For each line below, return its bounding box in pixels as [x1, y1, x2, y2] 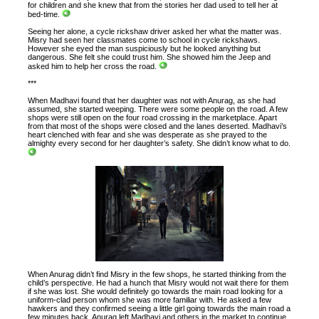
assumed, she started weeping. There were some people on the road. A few [28, 105, 288, 114]
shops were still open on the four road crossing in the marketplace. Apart [28, 113, 278, 122]
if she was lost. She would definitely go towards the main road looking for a [28, 287, 283, 296]
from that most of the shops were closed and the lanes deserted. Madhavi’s [28, 122, 288, 131]
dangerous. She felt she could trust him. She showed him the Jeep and [28, 53, 271, 62]
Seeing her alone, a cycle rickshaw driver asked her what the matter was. [28, 27, 282, 36]
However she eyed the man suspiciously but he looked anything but [28, 44, 261, 53]
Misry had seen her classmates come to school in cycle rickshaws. [28, 36, 261, 45]
